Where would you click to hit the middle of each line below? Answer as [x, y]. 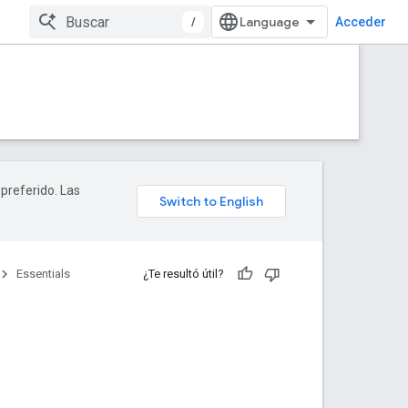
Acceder [361, 22]
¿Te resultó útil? [184, 274]
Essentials [43, 274]
